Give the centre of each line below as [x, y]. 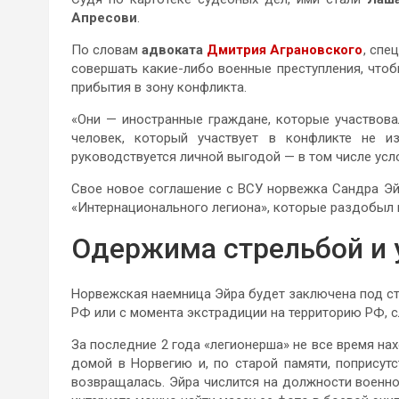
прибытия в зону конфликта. [159, 88]
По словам [107, 50]
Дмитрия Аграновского [285, 50]
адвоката [175, 50]
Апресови [104, 18]
